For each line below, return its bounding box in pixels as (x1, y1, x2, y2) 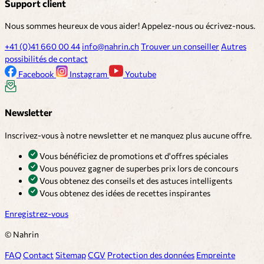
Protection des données (107, 249, 194, 260)
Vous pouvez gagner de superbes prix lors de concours (38, 163, 238, 173)
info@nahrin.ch (82, 41, 139, 52)
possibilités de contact (5, 54, 88, 64)
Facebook (16, 69, 56, 80)
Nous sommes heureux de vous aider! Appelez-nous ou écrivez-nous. (5, 21, 255, 31)
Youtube (123, 69, 156, 80)
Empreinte (196, 249, 235, 260)
